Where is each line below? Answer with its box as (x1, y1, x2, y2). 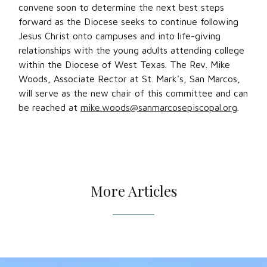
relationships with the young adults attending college (18, 45, 244, 55)
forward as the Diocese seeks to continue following (18, 16, 238, 27)
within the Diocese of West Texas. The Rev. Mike (18, 59, 230, 70)
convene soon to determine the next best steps (18, 2, 224, 13)
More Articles (90, 181, 177, 200)
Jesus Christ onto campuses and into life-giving (18, 30, 221, 41)
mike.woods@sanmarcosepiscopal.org (80, 102, 237, 113)
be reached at (18, 102, 80, 113)
